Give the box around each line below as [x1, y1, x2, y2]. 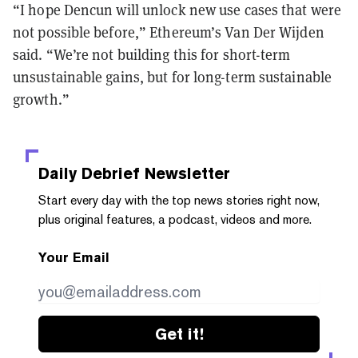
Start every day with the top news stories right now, [38, 192, 320, 208]
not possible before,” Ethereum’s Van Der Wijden [13, 22, 324, 42]
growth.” [13, 89, 70, 109]
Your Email [38, 249, 109, 265]
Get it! [154, 324, 204, 344]
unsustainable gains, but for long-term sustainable [13, 67, 332, 86]
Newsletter [140, 163, 230, 183]
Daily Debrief [38, 163, 140, 183]
